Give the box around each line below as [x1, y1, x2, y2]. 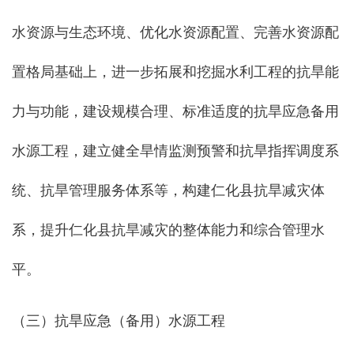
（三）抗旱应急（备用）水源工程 [12, 313, 225, 330]
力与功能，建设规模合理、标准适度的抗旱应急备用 [12, 104, 339, 120]
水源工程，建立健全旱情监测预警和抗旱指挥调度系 [12, 143, 339, 160]
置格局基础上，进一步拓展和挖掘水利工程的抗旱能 [12, 64, 339, 81]
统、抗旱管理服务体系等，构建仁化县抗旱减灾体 [12, 183, 325, 199]
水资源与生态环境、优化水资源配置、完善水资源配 [12, 24, 339, 41]
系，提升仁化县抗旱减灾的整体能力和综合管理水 [12, 222, 325, 239]
